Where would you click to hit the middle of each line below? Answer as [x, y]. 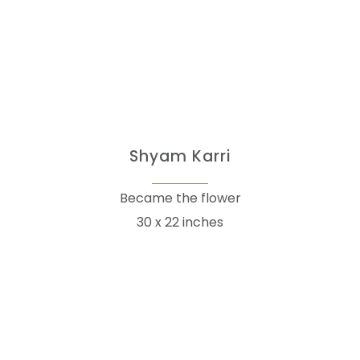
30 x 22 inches [180, 222]
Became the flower [180, 198]
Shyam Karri [180, 156]
